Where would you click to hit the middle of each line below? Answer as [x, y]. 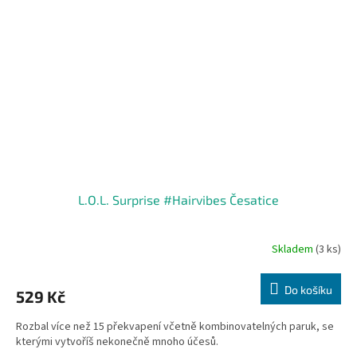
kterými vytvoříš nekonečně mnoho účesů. [117, 341]
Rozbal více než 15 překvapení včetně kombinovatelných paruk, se [175, 326]
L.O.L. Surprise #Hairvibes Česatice [178, 199]
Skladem [294, 250]
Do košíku [308, 289]
